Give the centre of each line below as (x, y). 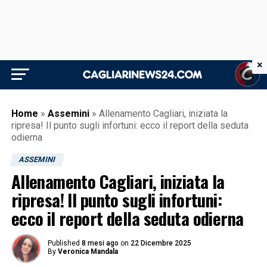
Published (63, 243)
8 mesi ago (100, 243)
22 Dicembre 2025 (161, 243)
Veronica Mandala (88, 252)
